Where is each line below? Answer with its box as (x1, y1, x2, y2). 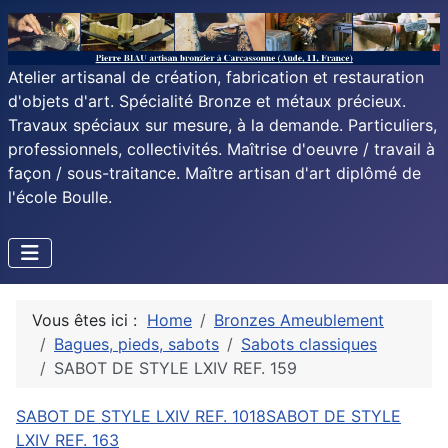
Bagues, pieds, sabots (54, 334, 219, 355)
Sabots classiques (241, 334, 377, 355)
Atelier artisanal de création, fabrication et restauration (8, 67, 424, 88)
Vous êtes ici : (32, 310, 147, 331)
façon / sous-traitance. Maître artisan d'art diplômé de (8, 163, 421, 184)
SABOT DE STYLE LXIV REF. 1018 (16, 406, 266, 427)
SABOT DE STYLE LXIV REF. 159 (54, 358, 297, 379)
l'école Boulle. (8, 187, 112, 208)
